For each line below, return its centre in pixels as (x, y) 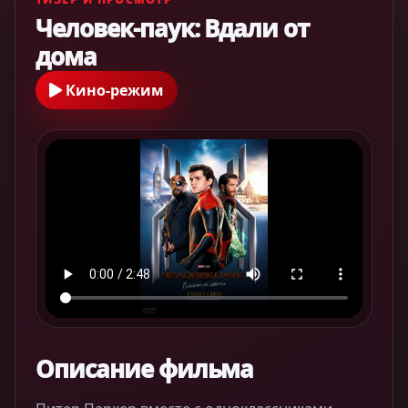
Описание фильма (145, 368)
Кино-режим (113, 90)
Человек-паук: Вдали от (173, 28)
